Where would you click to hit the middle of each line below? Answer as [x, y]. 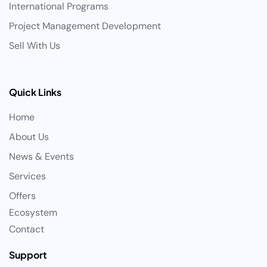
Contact [27, 229]
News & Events [42, 157]
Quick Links [35, 92]
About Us [29, 137]
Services [28, 176]
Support [28, 255]
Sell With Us [35, 46]
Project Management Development [85, 26]
